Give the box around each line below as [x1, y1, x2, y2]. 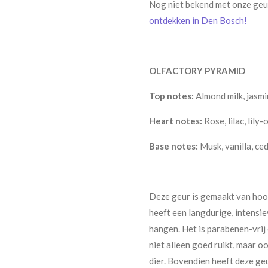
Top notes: [149, 90, 194, 101]
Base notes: [149, 140, 198, 151]
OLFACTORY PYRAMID [149, 65, 245, 76]
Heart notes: [149, 115, 202, 126]
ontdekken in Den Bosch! [149, 14, 247, 26]
